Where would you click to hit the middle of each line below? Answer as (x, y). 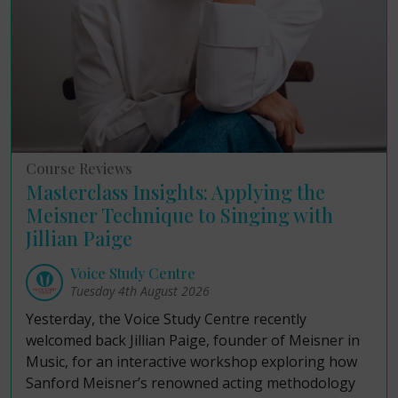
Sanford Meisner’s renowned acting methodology (191, 383)
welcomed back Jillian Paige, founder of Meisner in (193, 340)
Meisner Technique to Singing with (179, 215)
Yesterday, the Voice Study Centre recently (166, 319)
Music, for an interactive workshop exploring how (191, 362)
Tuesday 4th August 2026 (140, 291)
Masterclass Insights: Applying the (175, 191)
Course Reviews (79, 168)
